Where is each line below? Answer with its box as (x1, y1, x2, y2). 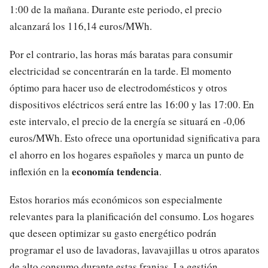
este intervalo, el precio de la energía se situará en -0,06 (10, 114, 245, 128)
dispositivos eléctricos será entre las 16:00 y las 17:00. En (10, 98, 254, 111)
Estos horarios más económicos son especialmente (10, 192, 223, 206)
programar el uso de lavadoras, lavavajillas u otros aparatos (10, 242, 260, 257)
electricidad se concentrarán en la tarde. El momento (10, 64, 232, 78)
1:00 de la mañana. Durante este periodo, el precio (10, 2, 222, 17)
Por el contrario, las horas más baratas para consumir (10, 47, 233, 61)
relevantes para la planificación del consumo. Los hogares (10, 209, 254, 223)
